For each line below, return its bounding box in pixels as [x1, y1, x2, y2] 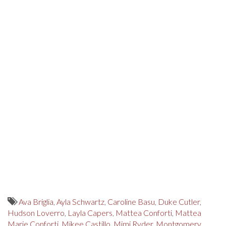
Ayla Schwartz [56, 197, 104, 206]
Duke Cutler [158, 197, 200, 206]
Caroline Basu [107, 197, 155, 206]
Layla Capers [68, 208, 112, 217]
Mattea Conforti [116, 208, 172, 217]
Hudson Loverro [8, 208, 65, 217]
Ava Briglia [19, 197, 53, 206]
